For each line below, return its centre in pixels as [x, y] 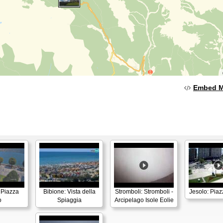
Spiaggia [69, 200]
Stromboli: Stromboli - [144, 192]
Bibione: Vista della [69, 192]
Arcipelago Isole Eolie [144, 200]
